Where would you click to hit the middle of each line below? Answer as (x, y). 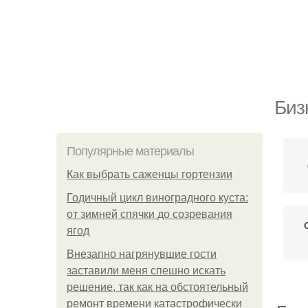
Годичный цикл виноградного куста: (157, 198)
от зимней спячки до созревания (150, 214)
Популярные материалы (130, 151)
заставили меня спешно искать (146, 271)
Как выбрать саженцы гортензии (150, 174)
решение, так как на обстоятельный (157, 287)
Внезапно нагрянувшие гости (142, 254)
